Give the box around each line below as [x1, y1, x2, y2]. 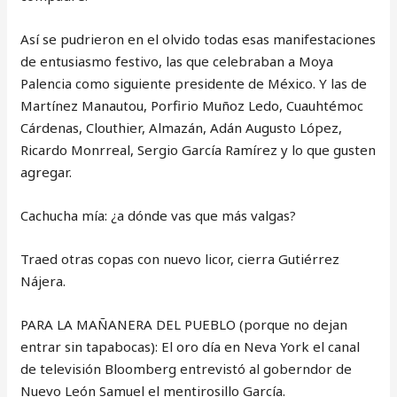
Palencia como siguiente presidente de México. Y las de [20, 74, 368, 92]
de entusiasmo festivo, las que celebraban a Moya [20, 52, 334, 70]
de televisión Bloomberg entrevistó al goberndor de [20, 360, 353, 378]
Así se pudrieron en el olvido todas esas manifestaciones [20, 30, 377, 48]
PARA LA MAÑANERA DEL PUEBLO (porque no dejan [20, 315, 348, 333]
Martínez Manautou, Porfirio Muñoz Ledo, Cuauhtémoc [20, 97, 364, 114]
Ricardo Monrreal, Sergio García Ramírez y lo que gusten [20, 141, 377, 159]
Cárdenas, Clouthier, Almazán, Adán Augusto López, [20, 119, 343, 136]
